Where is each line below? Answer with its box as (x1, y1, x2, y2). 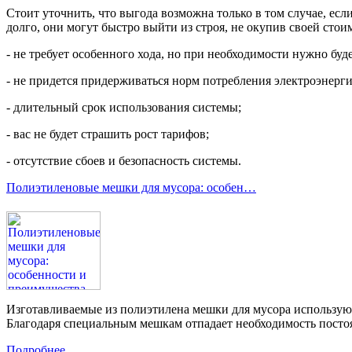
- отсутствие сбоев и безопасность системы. (6, 154, 241, 168)
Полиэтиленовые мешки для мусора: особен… (6, 181, 256, 195)
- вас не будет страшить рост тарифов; (6, 127, 209, 141)
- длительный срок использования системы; (6, 101, 241, 115)
